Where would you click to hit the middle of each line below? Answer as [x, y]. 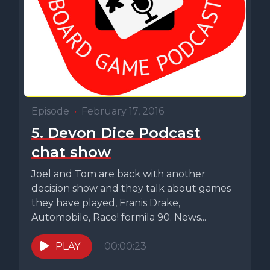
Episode [50, 111]
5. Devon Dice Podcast [116, 133]
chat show [71, 152]
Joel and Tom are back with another [118, 174]
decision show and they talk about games [131, 188]
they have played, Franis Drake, [106, 202]
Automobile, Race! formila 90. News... [119, 217]
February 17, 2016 [123, 111]
